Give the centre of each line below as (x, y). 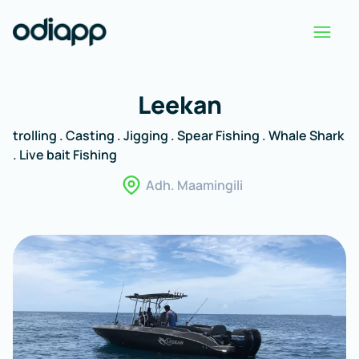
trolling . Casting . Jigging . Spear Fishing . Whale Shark (178, 135)
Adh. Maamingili (194, 185)
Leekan (179, 105)
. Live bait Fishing (65, 155)
